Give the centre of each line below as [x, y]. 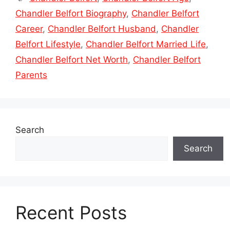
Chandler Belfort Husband [102, 28]
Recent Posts [71, 212]
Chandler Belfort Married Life [146, 44]
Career [29, 28]
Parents [31, 75]
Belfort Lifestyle [48, 44]
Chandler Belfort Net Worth [72, 59]
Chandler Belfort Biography [71, 13]
